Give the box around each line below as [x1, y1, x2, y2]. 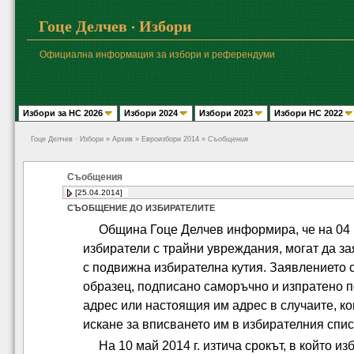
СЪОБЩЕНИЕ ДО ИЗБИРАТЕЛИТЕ [66, 203, 215, 213]
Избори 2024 [124, 108, 178, 118]
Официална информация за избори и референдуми [40, 49, 275, 60]
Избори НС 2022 [274, 108, 343, 118]
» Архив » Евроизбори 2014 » [104, 135, 208, 143]
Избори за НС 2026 [23, 108, 103, 118]
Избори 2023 [199, 108, 253, 118]
